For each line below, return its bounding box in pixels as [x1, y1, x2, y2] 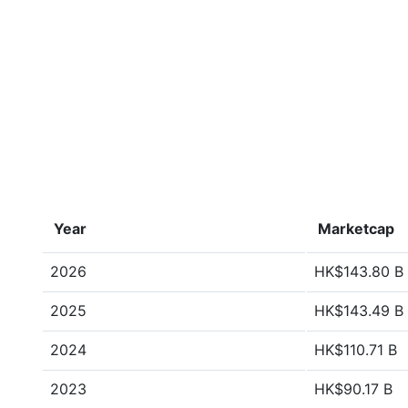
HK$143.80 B [314, 262, 403, 280]
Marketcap [318, 219, 394, 238]
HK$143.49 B [314, 301, 403, 320]
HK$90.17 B [314, 380, 393, 398]
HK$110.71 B [314, 341, 397, 359]
